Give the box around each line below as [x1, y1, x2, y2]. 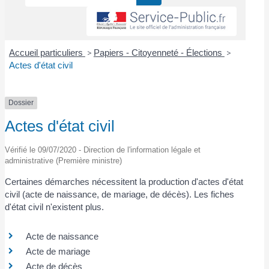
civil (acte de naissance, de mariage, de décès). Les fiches [5, 189, 235, 199]
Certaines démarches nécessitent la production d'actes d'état [5, 176, 244, 187]
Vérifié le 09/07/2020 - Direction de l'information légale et [5, 145, 201, 154]
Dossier [8, 98, 34, 107]
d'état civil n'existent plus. [5, 201, 104, 212]
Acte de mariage [26, 246, 91, 257]
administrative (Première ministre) [5, 156, 122, 165]
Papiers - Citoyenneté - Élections [93, 47, 225, 58]
